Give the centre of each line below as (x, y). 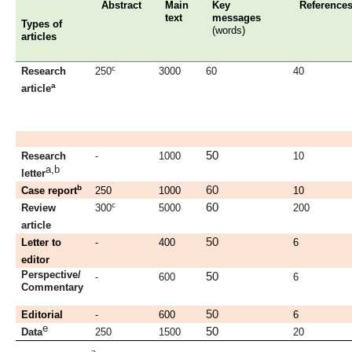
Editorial (42, 315)
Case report (49, 191)
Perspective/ (51, 275)
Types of (42, 24)
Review (39, 208)
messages (236, 18)
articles (39, 37)
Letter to (42, 243)
